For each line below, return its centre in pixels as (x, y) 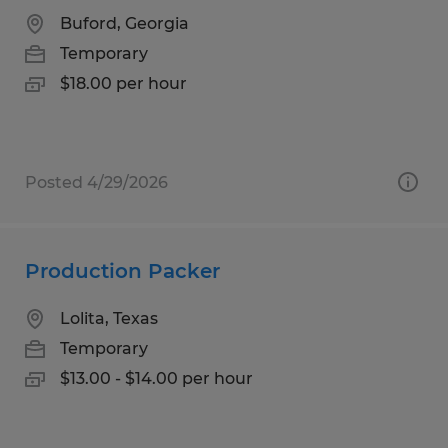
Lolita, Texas (109, 318)
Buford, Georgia (124, 23)
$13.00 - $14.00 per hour (156, 378)
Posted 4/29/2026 (96, 182)
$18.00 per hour (123, 83)
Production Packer (122, 270)
